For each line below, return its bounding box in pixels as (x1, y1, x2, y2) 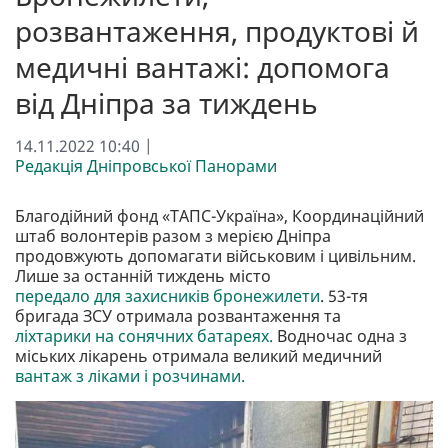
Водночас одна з (273, 324, 407, 347)
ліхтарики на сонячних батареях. (15, 324, 273, 347)
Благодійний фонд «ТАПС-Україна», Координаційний (15, 204, 424, 227)
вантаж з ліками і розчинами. (15, 364, 245, 387)
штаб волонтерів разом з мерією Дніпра (15, 224, 331, 247)
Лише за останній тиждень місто (15, 264, 271, 287)
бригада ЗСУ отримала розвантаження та (15, 304, 341, 327)
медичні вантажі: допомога (15, 47, 390, 86)
